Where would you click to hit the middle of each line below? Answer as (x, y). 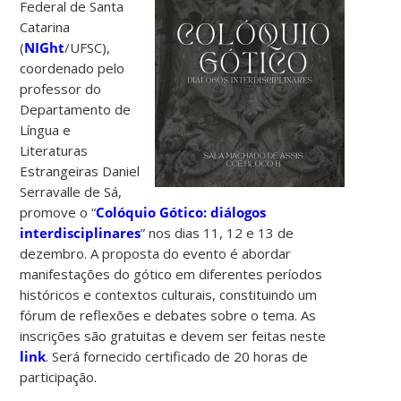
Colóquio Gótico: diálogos (181, 212)
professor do (61, 88)
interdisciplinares (81, 232)
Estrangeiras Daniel (80, 171)
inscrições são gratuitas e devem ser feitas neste (173, 335)
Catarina (45, 26)
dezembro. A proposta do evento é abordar (156, 253)
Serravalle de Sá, (71, 191)
